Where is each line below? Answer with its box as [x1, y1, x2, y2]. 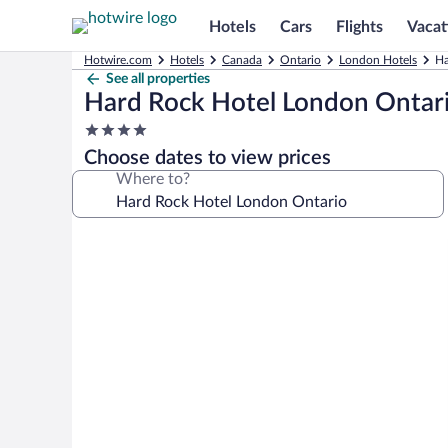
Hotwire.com [84, 54, 152, 66]
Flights [336, 18, 383, 35]
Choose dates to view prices [84, 148, 331, 168]
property [83, 160, 144, 176]
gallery [71, 256, 142, 280]
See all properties [106, 72, 210, 86]
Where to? [116, 171, 190, 187]
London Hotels [339, 54, 417, 66]
